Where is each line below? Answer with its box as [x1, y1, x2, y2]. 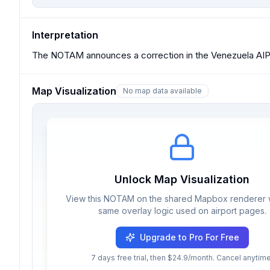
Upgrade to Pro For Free [139, 232, 239, 242]
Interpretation [32, 29, 98, 41]
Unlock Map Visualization [115, 173, 250, 186]
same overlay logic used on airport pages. [98, 206, 266, 216]
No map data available [123, 86, 202, 95]
